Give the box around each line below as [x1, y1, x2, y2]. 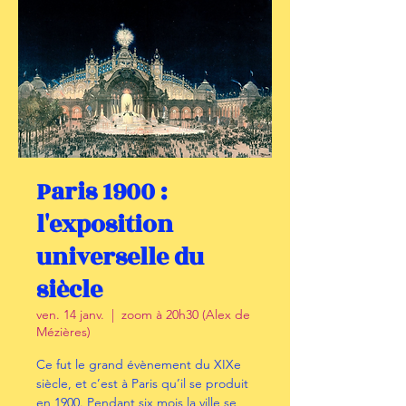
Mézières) [36, 324, 91, 340]
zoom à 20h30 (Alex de [121, 306, 250, 323]
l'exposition [36, 207, 173, 243]
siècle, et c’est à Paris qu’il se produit [36, 375, 248, 391]
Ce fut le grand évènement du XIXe [36, 356, 241, 372]
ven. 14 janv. [36, 306, 104, 323]
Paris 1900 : [36, 174, 167, 210]
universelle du [36, 239, 204, 275]
